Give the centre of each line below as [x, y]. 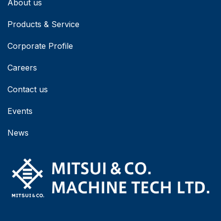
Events [20, 111]
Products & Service [43, 24]
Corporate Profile [40, 46]
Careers [22, 67]
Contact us [28, 89]
